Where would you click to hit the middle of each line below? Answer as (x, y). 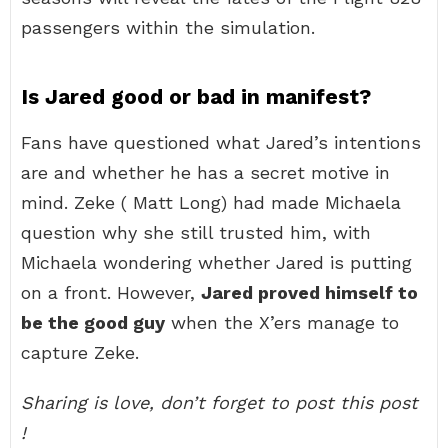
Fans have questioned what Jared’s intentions (221, 142)
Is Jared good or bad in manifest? (196, 96)
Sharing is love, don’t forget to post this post (219, 402)
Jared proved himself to (309, 292)
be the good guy (93, 322)
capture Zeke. (80, 352)
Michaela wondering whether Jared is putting (216, 262)
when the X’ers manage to (282, 322)
